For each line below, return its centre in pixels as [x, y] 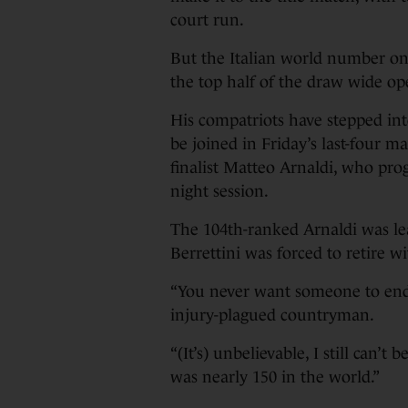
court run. [207, 20]
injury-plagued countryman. [272, 315]
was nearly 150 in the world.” [276, 377]
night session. [219, 191]
